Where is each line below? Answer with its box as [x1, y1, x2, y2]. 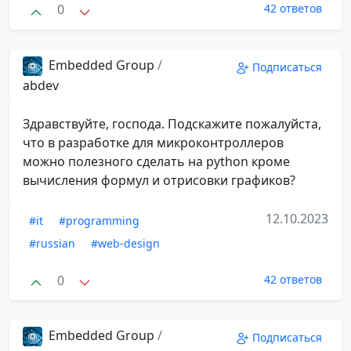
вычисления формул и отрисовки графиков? [23, 171, 295, 189]
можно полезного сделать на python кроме [23, 152, 290, 170]
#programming [59, 212, 139, 228]
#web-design [91, 235, 160, 251]
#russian [29, 235, 75, 251]
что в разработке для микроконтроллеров [23, 133, 284, 151]
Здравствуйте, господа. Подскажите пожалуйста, [23, 114, 321, 132]
